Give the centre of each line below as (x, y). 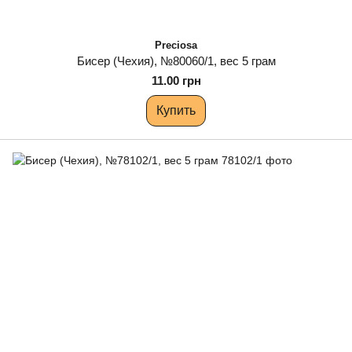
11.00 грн (176, 81)
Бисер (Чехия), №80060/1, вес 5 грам (176, 61)
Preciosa (176, 45)
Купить (176, 110)
